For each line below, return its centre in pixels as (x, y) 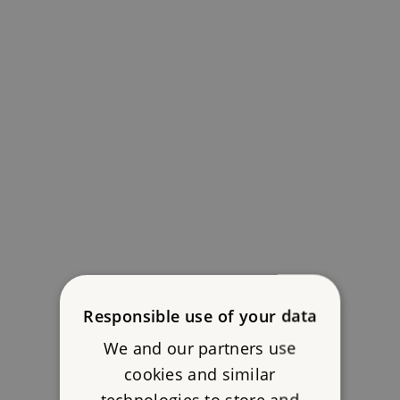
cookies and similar (200, 374)
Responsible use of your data (200, 316)
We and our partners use (200, 348)
